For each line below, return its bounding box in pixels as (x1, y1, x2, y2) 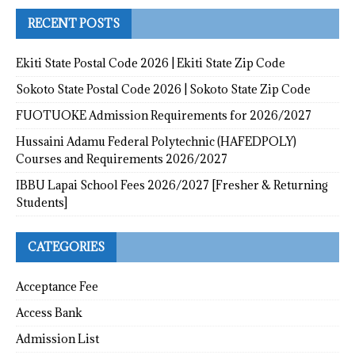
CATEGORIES (28, 239, 105, 254)
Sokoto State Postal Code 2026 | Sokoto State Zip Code (16, 81, 311, 97)
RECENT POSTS (28, 15, 120, 31)
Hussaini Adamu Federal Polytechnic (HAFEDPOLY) (16, 133, 296, 149)
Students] (16, 194, 67, 210)
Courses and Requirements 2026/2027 (16, 151, 227, 166)
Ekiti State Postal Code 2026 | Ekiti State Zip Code (16, 55, 285, 71)
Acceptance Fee (16, 278, 98, 294)
